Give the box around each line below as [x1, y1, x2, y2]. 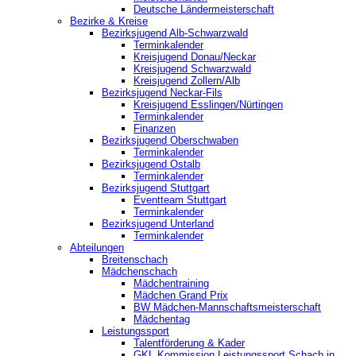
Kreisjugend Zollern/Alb [133, 75, 240, 87]
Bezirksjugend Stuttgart [102, 182, 210, 195]
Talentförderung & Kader [133, 337, 245, 350]
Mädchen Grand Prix [133, 289, 228, 302]
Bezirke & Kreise [70, 15, 148, 28]
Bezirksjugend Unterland [102, 218, 214, 230]
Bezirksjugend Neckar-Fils [102, 87, 222, 99]
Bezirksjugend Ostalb [102, 158, 200, 171]
